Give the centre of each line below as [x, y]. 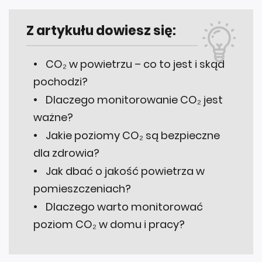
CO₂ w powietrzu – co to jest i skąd [135, 64]
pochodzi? [61, 81]
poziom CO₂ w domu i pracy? [109, 224]
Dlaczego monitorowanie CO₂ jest [134, 99]
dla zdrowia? [66, 153]
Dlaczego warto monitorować [124, 206]
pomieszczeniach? [82, 188]
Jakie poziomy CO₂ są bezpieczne [133, 135]
